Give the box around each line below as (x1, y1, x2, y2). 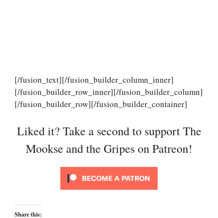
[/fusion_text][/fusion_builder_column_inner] (15, 73, 174, 85)
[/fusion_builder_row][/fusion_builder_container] (15, 98, 187, 109)
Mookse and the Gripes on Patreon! (26, 141, 192, 157)
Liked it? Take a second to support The (17, 123, 201, 139)
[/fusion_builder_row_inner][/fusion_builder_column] (15, 86, 203, 97)
